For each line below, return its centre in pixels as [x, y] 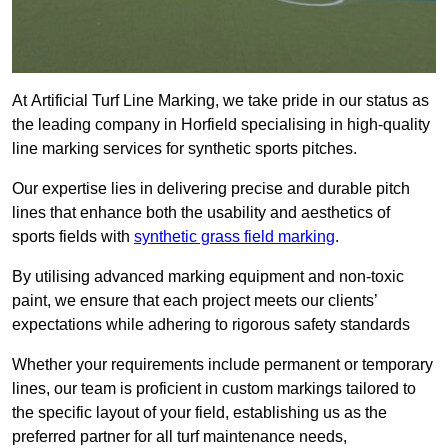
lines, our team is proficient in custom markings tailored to [214, 389]
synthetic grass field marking [234, 237]
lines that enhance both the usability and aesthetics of [201, 213]
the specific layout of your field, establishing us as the [199, 413]
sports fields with [73, 237]
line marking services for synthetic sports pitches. [184, 149]
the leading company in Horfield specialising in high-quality [221, 125]
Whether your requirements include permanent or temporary [222, 365]
